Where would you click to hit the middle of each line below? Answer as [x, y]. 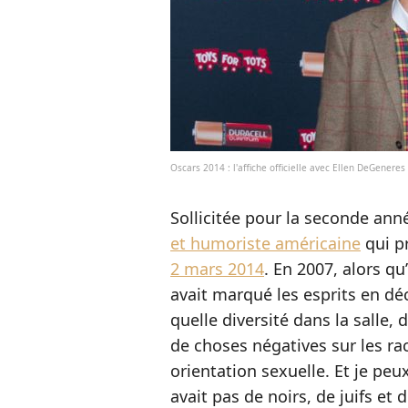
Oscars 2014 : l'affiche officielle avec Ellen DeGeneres [288, 168]
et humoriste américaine [265, 243]
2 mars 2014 [217, 269]
